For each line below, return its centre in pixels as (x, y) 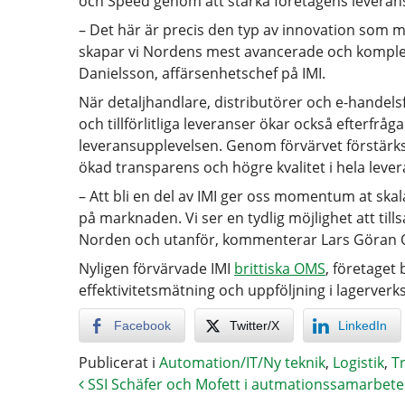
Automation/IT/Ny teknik (242, 363)
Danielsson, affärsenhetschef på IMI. (202, 73)
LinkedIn (363, 325)
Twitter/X (254, 325)
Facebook (142, 325)
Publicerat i (119, 363)
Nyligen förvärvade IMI (156, 268)
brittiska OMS (280, 268)
